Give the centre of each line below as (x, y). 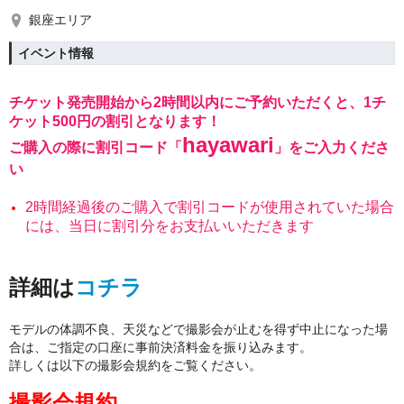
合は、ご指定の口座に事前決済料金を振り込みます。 (161, 347)
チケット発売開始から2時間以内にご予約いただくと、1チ (197, 102)
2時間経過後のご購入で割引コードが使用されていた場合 (210, 207)
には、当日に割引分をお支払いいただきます (170, 226)
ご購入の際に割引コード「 (96, 147)
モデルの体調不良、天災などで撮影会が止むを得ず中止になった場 (198, 329)
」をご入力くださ (332, 147)
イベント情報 (56, 53)
